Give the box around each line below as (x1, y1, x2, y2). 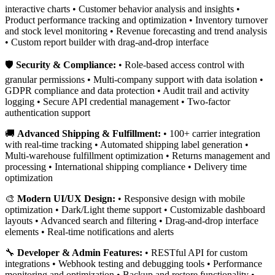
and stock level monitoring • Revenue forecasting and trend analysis (5, 26, 267, 37)
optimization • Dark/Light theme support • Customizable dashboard (5, 204, 265, 215)
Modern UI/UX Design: (17, 193, 115, 204)
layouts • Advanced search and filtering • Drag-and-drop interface (5, 215, 258, 227)
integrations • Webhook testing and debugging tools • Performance (5, 258, 262, 269)
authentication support (5, 107, 90, 118)
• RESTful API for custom (142, 247, 247, 258)
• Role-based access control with (116, 60, 244, 71)
